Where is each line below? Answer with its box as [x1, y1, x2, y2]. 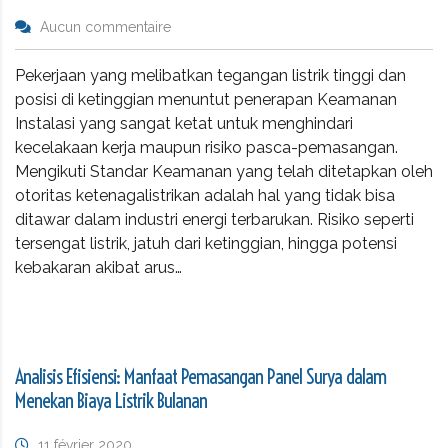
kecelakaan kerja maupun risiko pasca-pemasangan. [15, 137, 398, 157]
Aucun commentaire [40, 18, 171, 35]
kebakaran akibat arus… [15, 257, 182, 277]
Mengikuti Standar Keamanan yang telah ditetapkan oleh [15, 161, 433, 181]
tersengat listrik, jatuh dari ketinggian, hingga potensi [15, 233, 397, 253]
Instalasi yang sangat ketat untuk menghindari [15, 113, 353, 133]
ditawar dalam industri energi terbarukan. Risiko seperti [15, 209, 414, 229]
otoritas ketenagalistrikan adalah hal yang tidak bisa [15, 185, 395, 205]
